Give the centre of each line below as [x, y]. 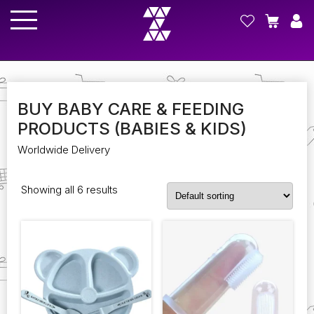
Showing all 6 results [69, 190]
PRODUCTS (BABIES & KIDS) [132, 129]
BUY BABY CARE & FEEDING [131, 109]
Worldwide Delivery [64, 150]
